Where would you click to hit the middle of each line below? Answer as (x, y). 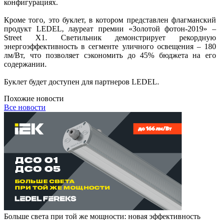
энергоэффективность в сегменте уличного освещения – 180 (110, 46)
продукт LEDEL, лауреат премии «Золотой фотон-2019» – (110, 28)
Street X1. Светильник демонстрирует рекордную (110, 37)
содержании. (25, 64)
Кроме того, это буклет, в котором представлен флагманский (110, 20)
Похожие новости (34, 98)
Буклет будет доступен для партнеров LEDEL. (82, 82)
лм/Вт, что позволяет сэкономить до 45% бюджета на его (110, 55)
